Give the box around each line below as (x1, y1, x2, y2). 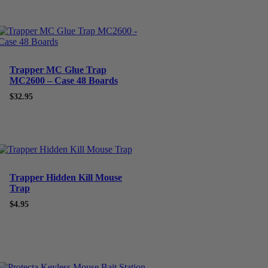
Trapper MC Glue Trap (9, 65, 106, 75)
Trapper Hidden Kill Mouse (9, 172, 122, 182)
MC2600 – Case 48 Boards (9, 75, 118, 86)
